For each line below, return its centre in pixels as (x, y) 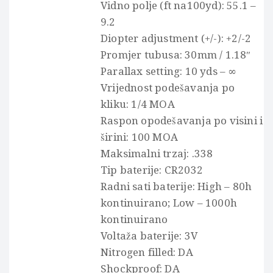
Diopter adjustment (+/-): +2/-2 (176, 38)
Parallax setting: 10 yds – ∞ (169, 71)
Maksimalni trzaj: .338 (157, 153)
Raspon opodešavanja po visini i (182, 120)
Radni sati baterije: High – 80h (176, 186)
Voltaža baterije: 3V (149, 236)
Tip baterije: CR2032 (152, 170)
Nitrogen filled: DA (147, 252)
